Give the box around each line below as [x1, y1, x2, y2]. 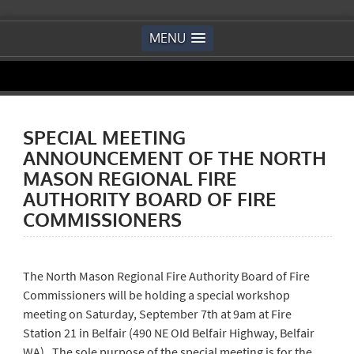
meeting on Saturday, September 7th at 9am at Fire [22, 306, 292, 322]
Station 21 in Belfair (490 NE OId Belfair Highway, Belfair [22, 325, 314, 341]
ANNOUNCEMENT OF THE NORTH [22, 145, 326, 171]
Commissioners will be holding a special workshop [22, 287, 290, 303]
